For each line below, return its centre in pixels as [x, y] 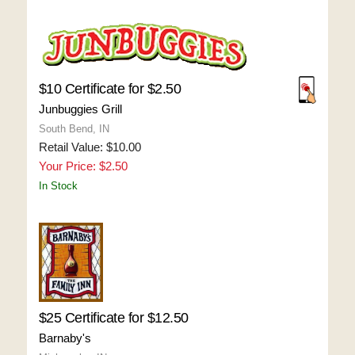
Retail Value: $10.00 [90, 147]
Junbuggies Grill [80, 109]
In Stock [58, 186]
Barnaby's [65, 338]
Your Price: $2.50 [83, 166]
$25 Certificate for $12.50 [113, 318]
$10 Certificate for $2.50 [110, 89]
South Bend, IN [74, 129]
